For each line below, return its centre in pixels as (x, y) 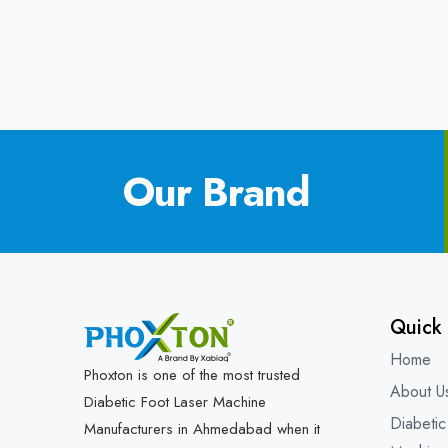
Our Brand (216, 191)
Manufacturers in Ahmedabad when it (202, 428)
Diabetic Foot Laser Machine (175, 401)
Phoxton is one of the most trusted (192, 374)
